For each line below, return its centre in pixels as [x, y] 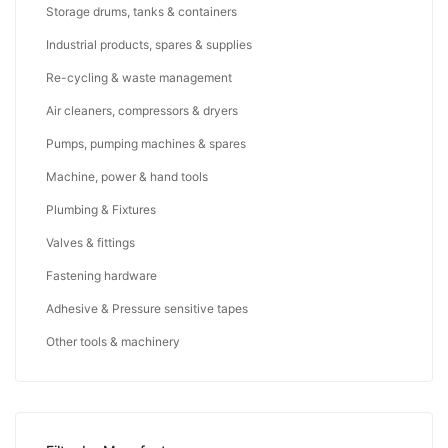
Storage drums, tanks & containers [141, 11]
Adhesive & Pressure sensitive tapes [147, 308]
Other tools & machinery [113, 341]
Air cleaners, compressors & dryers [142, 110]
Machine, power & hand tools [127, 176]
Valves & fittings [90, 242]
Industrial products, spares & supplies [149, 44]
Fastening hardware [101, 275]
